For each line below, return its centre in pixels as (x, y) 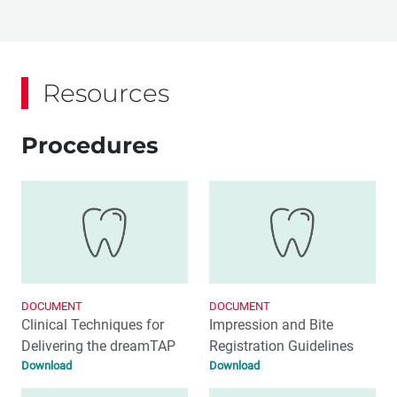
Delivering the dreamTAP (98, 346)
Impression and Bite (271, 325)
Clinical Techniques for (93, 325)
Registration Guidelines (281, 346)
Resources (106, 93)
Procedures (90, 145)
